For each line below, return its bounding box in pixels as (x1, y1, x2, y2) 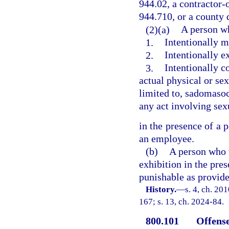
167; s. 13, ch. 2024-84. (139, 196, 224, 207)
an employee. (139, 132, 194, 144)
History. (146, 184, 177, 194)
